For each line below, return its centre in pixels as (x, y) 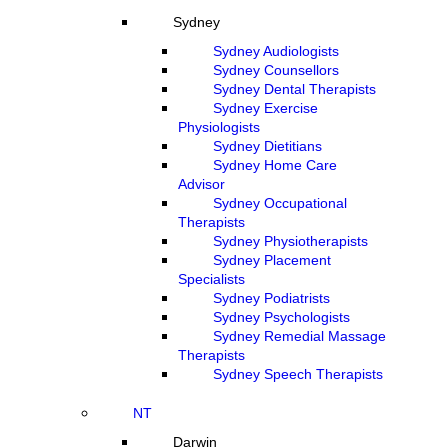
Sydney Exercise (265, 108)
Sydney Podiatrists (271, 298)
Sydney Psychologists (281, 317)
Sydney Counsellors (276, 70)
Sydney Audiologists (276, 51)
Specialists (211, 279)
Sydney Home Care (275, 165)
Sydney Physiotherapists (290, 241)
